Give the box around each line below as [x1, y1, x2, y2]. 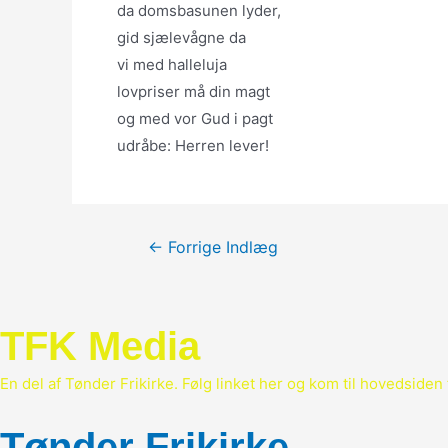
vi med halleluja [117, 55, 227, 74]
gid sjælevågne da [117, 28, 246, 47]
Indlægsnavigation [120, 237, 251, 256]
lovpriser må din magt [117, 82, 270, 101]
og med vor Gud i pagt [117, 109, 273, 128]
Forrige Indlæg [162, 238, 278, 257]
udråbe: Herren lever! [117, 136, 269, 155]
